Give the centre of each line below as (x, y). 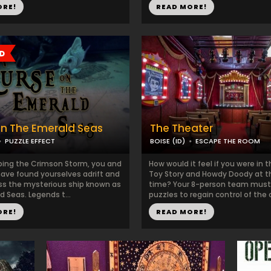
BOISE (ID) (168, 141)
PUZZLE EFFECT (30, 141)
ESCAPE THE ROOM (228, 141)
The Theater (181, 128)
